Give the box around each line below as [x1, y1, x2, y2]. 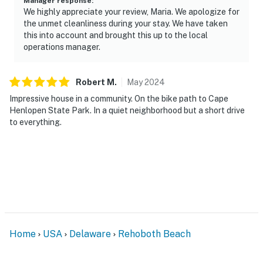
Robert [76, 77, 107, 87]
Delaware [69, 228, 111, 240]
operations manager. [23, 42, 100, 52]
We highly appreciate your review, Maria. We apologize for [23, 6, 240, 16]
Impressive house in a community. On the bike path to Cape [9, 93, 228, 103]
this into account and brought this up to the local [23, 30, 208, 40]
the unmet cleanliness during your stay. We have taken [23, 18, 228, 28]
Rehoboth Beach [118, 228, 191, 240]
